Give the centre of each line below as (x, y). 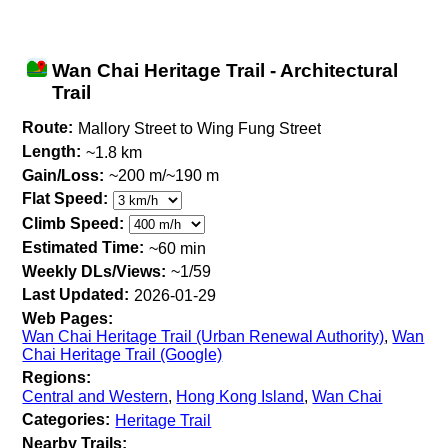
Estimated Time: (83, 247)
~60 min (178, 248)
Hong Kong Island (240, 396)
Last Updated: (76, 295)
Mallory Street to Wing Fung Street (200, 128)
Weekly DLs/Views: (94, 271)
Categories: (66, 419)
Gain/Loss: (63, 175)
